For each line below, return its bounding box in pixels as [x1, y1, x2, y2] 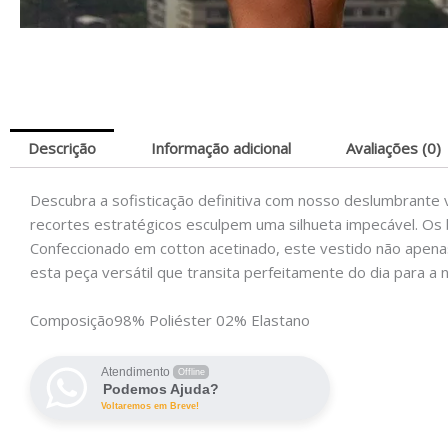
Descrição [28, 137, 96, 158]
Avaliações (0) [346, 137, 441, 158]
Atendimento [101, 364, 170, 379]
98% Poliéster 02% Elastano [114, 309, 310, 330]
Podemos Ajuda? [103, 380, 219, 397]
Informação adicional [151, 137, 291, 158]
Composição [30, 309, 114, 330]
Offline [177, 366, 205, 377]
